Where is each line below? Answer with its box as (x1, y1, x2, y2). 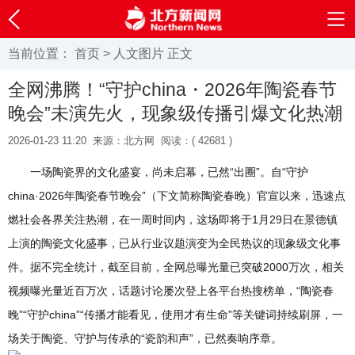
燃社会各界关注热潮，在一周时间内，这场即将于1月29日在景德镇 (8, 213, 338, 226)
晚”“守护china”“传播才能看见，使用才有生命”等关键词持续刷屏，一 (8, 308, 343, 321)
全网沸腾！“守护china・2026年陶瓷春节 (8, 79, 337, 100)
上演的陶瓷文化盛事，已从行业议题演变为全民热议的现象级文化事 (8, 237, 341, 250)
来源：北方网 (93, 135, 155, 147)
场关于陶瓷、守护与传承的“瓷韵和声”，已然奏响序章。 (8, 332, 282, 345)
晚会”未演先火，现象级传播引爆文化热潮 (8, 103, 342, 124)
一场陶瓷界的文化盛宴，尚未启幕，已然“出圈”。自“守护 (30, 166, 308, 178)
